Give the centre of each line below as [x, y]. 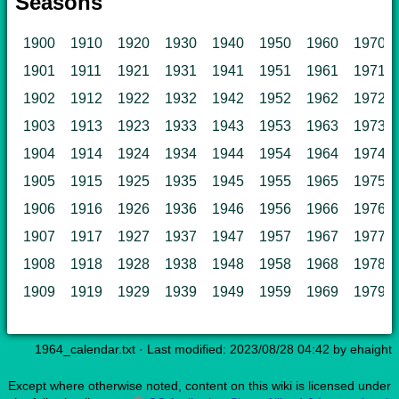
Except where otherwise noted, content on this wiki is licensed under [199, 386]
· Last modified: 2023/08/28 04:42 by [243, 350]
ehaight [371, 350]
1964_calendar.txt [85, 350]
